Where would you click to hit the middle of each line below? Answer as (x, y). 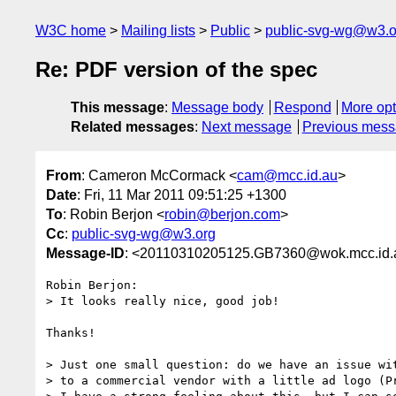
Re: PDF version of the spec (176, 70)
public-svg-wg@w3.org (144, 233)
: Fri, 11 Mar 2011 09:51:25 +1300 (182, 194)
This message (118, 108)
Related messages (133, 127)
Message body (217, 108)
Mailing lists (158, 30)
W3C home (71, 30)
